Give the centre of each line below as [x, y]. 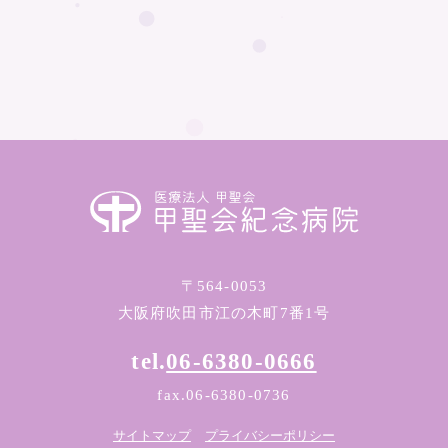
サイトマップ [151, 436]
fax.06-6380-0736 [224, 395]
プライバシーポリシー [270, 436]
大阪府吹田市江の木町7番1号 [224, 313]
